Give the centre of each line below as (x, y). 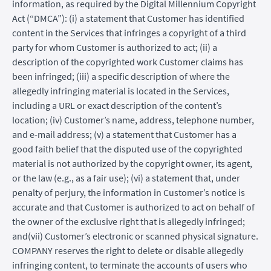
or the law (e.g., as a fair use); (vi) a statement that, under (126, 178)
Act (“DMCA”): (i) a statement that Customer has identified (128, 18)
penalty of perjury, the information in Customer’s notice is (129, 192)
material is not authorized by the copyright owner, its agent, (132, 163)
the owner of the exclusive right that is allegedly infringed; (129, 221)
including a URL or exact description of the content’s (117, 105)
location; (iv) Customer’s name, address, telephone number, (133, 119)
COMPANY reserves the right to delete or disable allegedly (128, 250)
